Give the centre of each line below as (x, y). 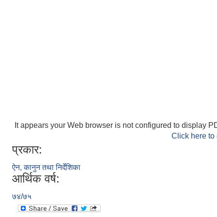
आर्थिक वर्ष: (36, 178)
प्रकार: (27, 149)
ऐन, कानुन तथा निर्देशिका (46, 167)
